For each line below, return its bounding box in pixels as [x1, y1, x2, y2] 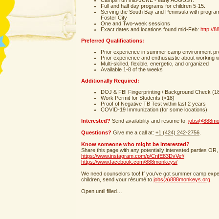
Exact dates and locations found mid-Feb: [101, 26, 200, 32]
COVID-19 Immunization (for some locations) [101, 107, 207, 112]
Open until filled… [81, 188, 122, 194]
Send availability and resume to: [110, 118, 188, 124]
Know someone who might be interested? [81, 141, 190, 147]
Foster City [101, 15, 127, 21]
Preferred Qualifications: [81, 38, 144, 44]
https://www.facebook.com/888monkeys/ [81, 159, 177, 165]
